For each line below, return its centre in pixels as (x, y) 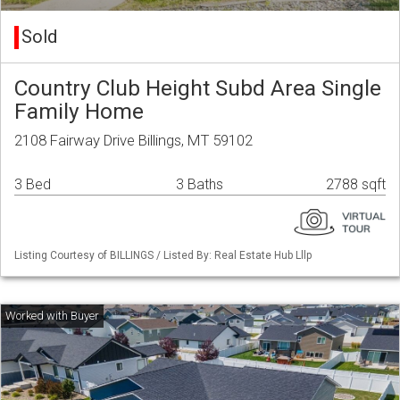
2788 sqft (356, 185)
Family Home (79, 112)
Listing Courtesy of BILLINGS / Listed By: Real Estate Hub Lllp (163, 256)
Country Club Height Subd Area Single (198, 88)
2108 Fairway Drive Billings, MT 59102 (133, 141)
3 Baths (200, 185)
